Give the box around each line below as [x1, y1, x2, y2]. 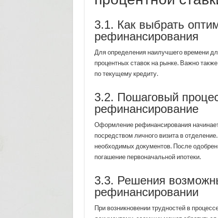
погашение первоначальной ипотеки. [94, 153, 201, 161]
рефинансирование [94, 102, 199, 115]
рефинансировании [94, 185, 199, 199]
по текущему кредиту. [94, 70, 158, 77]
